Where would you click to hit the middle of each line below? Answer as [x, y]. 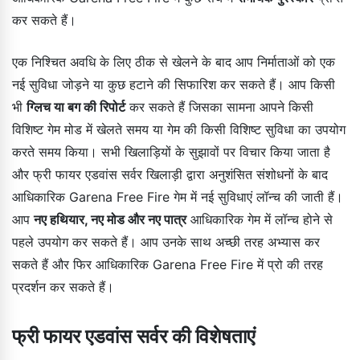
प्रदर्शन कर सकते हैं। [63, 286]
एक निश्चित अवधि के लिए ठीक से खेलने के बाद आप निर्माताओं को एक [174, 61]
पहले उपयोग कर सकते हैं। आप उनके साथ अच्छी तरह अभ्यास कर [166, 241]
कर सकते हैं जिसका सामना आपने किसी [219, 106]
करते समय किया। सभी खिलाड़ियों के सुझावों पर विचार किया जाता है [171, 151]
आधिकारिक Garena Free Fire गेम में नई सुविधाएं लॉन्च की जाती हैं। [178, 196]
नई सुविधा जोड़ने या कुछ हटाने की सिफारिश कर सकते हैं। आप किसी [174, 84]
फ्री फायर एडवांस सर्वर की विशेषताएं [133, 336]
